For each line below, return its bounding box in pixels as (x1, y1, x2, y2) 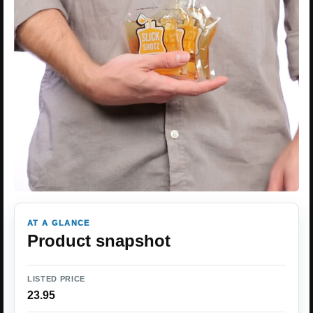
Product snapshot (27, 231, 170, 251)
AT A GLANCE (27, 219, 90, 228)
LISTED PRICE (27, 275, 85, 284)
